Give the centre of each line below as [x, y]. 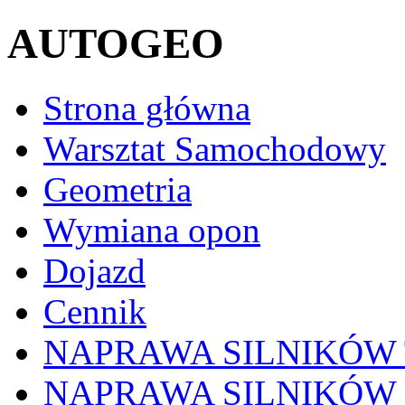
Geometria [118, 189]
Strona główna [147, 108]
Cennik [95, 311]
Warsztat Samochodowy [215, 148]
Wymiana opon [152, 230]
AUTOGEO [116, 44]
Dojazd [94, 270]
